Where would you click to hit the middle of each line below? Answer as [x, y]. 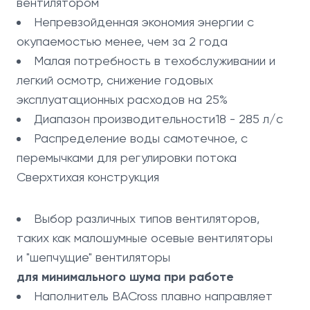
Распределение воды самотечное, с [141, 138]
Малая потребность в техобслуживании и [155, 61]
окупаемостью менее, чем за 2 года [122, 41]
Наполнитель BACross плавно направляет [153, 296]
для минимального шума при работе [125, 277]
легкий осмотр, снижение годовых [115, 80]
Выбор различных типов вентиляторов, [147, 218]
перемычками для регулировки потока [127, 157]
